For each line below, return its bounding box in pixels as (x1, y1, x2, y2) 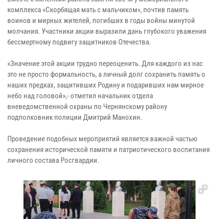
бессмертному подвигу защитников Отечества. (7, 37, 151, 46)
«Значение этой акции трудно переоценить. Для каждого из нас (7, 59, 203, 68)
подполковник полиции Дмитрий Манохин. (7, 112, 142, 122)
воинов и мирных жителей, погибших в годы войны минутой (7, 16, 195, 25)
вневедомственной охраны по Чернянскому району (7, 102, 167, 111)
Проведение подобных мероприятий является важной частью (7, 134, 197, 143)
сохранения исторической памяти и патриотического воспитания (7, 145, 210, 154)
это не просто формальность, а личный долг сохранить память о (7, 69, 205, 79)
